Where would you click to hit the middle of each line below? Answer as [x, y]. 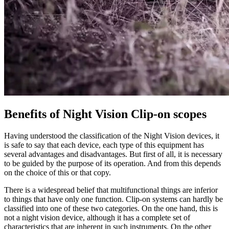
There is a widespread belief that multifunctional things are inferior [111, 190]
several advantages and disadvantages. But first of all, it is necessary [113, 154]
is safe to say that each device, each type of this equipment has [104, 145]
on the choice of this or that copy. [58, 173]
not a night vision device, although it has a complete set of [97, 218]
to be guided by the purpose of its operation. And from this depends [112, 164]
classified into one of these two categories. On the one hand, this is [111, 209]
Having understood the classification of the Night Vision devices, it [112, 136]
